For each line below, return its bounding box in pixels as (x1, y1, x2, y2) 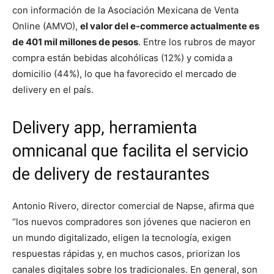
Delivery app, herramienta (12, 117, 197, 138)
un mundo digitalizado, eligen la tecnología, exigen (12, 231, 231, 243)
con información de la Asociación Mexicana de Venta (12, 4, 239, 16)
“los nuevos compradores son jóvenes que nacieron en (12, 215, 251, 228)
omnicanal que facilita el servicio (12, 141, 248, 161)
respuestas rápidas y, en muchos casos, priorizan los (12, 247, 240, 259)
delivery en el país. (12, 83, 94, 95)
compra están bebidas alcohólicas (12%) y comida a (12, 51, 232, 64)
